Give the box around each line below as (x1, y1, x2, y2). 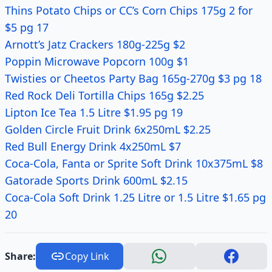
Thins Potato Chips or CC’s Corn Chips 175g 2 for (5, 3, 253, 18)
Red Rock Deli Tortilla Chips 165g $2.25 (5, 88, 204, 103)
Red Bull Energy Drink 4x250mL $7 (5, 139, 181, 154)
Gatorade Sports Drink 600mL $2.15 (5, 173, 188, 188)
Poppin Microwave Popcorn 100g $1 (5, 54, 189, 69)
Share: (5, 250, 36, 263)
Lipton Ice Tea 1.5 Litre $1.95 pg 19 (5, 105, 183, 120)
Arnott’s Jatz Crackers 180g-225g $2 (5, 37, 185, 52)
